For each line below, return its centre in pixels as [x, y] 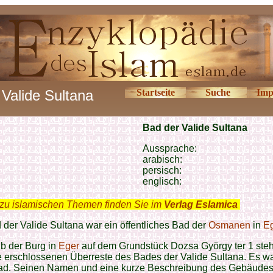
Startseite [155, 92]
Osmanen [229, 225]
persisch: [163, 170]
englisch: [162, 181]
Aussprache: [170, 148]
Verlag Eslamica [201, 204]
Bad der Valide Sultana [195, 128]
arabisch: [162, 159]
